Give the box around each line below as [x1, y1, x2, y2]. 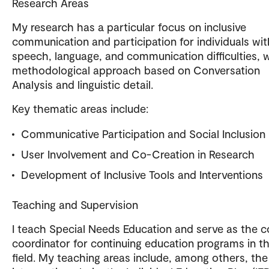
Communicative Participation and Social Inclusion [21, 127, 265, 141]
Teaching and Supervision [12, 198, 138, 212]
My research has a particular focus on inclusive [12, 20, 246, 34]
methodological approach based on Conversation [12, 63, 260, 77]
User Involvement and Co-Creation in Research [21, 147, 255, 162]
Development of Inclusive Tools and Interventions [21, 168, 263, 182]
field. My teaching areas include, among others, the [12, 250, 268, 265]
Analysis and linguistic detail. [12, 77, 153, 92]
